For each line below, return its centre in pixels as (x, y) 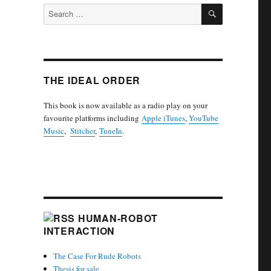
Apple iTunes (163, 118)
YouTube (203, 118)
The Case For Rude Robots (99, 256)
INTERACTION (79, 231)
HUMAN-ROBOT (118, 218)
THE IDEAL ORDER (92, 80)
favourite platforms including (92, 118)
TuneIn (110, 131)
